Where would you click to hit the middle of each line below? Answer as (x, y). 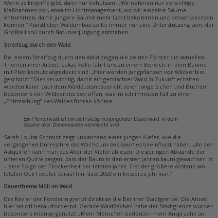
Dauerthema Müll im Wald (38, 186)
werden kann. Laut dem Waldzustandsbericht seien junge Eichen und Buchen (105, 87)
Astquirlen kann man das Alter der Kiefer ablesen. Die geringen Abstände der (105, 151)
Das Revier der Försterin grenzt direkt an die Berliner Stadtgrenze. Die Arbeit (106, 199)
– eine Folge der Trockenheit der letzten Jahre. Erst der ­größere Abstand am (105, 166)
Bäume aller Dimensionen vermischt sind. (72, 125)
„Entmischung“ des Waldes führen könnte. (59, 101)
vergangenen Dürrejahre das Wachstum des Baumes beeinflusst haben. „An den (109, 144)
